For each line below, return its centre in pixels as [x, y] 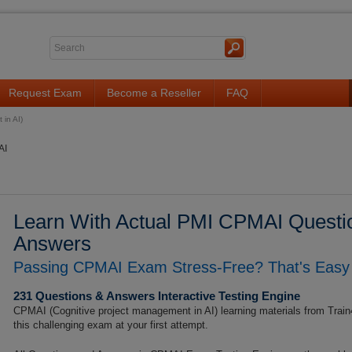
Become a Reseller [154, 93]
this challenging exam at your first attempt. [111, 325]
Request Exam [45, 93]
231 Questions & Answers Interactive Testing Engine [157, 296]
